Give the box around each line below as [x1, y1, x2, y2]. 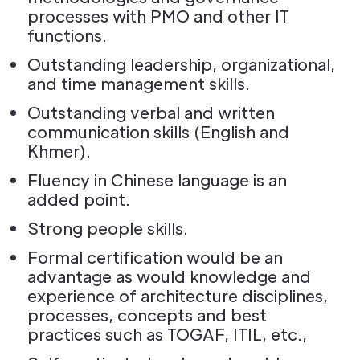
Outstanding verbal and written [27, 102, 275, 123]
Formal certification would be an [27, 247, 283, 268]
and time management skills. [27, 73, 250, 94]
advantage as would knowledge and [27, 266, 311, 287]
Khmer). [27, 141, 91, 162]
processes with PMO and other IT [27, 6, 289, 27]
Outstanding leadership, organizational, [27, 54, 335, 75]
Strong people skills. [27, 218, 188, 239]
